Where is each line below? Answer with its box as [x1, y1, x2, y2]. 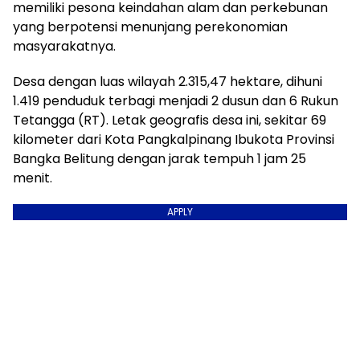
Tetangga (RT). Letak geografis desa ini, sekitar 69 [13, 111, 326, 129]
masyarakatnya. [13, 37, 116, 55]
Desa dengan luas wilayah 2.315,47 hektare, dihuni [13, 72, 322, 91]
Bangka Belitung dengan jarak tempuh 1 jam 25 [13, 149, 306, 168]
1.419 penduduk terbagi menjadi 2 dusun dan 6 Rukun [13, 92, 338, 110]
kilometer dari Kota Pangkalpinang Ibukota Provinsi [13, 130, 334, 149]
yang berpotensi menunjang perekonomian [13, 18, 288, 36]
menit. [13, 169, 52, 187]
